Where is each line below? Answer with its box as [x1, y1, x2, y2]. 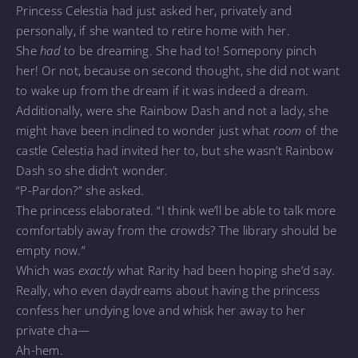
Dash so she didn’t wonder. [16, 161, 169, 178]
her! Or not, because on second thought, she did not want [16, 62, 340, 78]
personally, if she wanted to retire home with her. [16, 22, 290, 38]
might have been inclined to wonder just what [16, 121, 273, 138]
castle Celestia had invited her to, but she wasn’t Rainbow [16, 141, 333, 158]
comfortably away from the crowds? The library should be [16, 221, 337, 238]
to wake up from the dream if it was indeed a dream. [16, 82, 309, 98]
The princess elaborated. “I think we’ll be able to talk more [16, 201, 336, 218]
